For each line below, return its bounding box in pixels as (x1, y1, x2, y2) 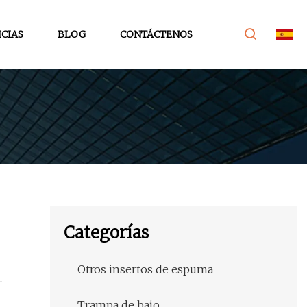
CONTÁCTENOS (119, 27, 193, 40)
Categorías (64, 222, 149, 244)
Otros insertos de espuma (77, 262, 213, 277)
